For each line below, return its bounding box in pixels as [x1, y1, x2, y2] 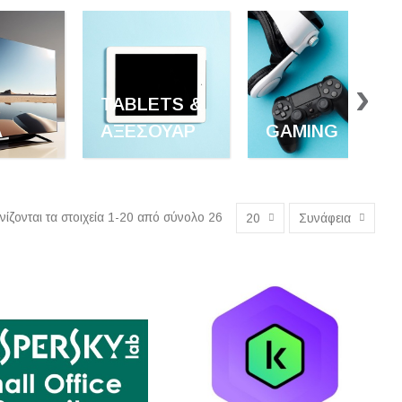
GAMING [265, 120, 338, 141]
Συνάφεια [299, 210, 351, 225]
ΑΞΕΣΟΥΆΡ [100, 120, 196, 141]
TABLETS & [100, 93, 202, 114]
